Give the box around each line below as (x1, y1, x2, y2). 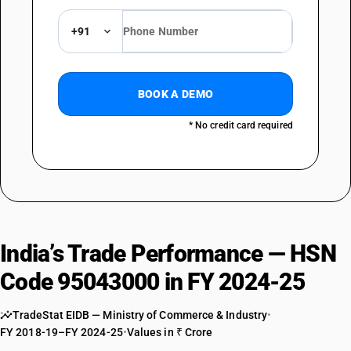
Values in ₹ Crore (126, 326, 213, 338)
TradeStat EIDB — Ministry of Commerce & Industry (13, 309, 268, 321)
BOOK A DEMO (137, 88, 214, 100)
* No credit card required (188, 120, 293, 131)
